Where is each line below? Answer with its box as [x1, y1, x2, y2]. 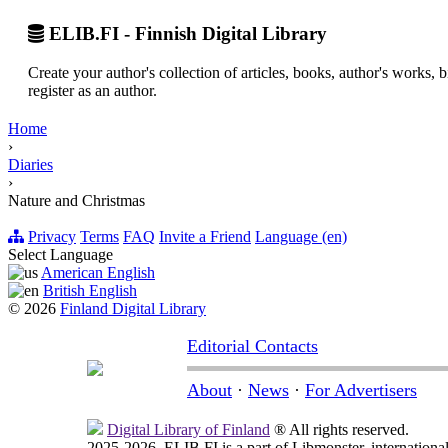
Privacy [28, 227, 76, 245]
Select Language [8, 245, 113, 263]
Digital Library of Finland [107, 420, 270, 438]
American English [41, 263, 155, 281]
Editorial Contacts [187, 335, 318, 356]
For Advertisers [305, 379, 417, 400]
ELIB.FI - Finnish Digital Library [44, 23, 327, 45]
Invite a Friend [159, 227, 251, 245]
